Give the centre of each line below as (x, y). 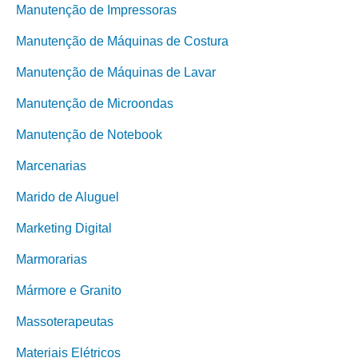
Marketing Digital (64, 228)
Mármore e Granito (69, 290)
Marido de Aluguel (68, 197)
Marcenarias (51, 166)
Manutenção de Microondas (95, 103)
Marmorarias (52, 259)
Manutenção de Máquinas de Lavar (116, 72)
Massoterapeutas (65, 322)
